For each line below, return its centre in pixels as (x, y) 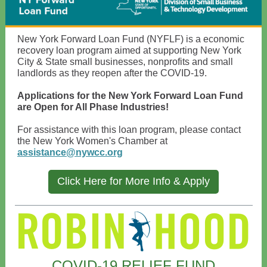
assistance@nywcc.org (70, 152)
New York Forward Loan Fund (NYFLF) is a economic (131, 39)
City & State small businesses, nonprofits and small (125, 62)
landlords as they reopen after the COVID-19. (112, 73)
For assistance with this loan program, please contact (129, 130)
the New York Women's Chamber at (92, 141)
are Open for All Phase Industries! (93, 107)
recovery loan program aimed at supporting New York (129, 50)
